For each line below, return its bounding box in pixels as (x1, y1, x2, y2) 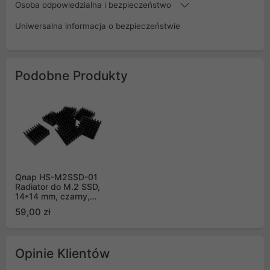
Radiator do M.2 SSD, (15, 181, 100, 192)
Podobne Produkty (15, 67, 128, 83)
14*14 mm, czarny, (15, 190, 90, 201)
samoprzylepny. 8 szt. (15, 200, 104, 211)
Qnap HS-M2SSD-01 (15, 171, 98, 182)
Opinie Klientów (15, 245, 110, 261)
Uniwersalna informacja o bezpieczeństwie (15, 20, 180, 31)
